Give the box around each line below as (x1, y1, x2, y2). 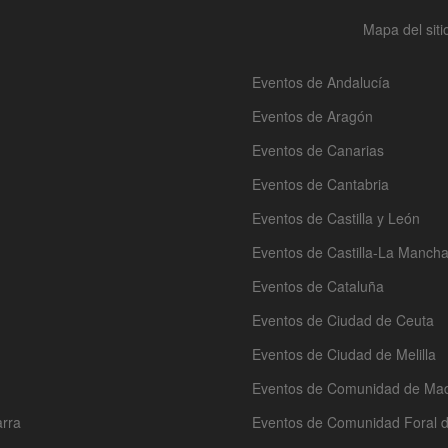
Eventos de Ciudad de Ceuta (252, 309, 434, 330)
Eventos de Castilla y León (252, 207, 420, 228)
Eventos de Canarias (252, 139, 384, 160)
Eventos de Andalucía (252, 71, 390, 92)
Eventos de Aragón (252, 105, 373, 126)
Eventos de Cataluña (252, 275, 384, 296)
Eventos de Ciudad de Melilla (252, 343, 436, 364)
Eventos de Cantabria (252, 173, 389, 194)
